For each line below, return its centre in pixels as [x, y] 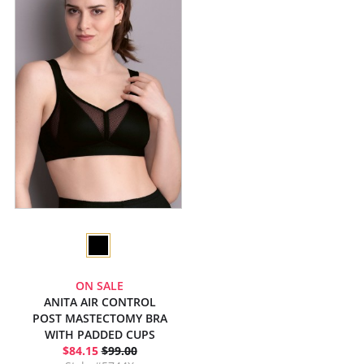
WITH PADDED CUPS [100, 334]
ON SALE [100, 286]
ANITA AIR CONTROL [100, 302]
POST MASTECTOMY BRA [100, 318]
